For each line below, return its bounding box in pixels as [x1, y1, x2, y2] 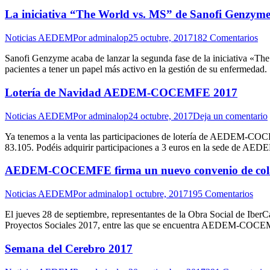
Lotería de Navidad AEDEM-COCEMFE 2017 [5, 86, 237, 99]
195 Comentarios [188, 189, 253, 199]
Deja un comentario [193, 110, 268, 121]
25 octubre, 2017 [128, 33, 193, 43]
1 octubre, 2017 [128, 189, 188, 199]
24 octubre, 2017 [128, 110, 193, 121]
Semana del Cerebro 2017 [5, 242, 133, 255]
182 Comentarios [193, 33, 258, 43]
